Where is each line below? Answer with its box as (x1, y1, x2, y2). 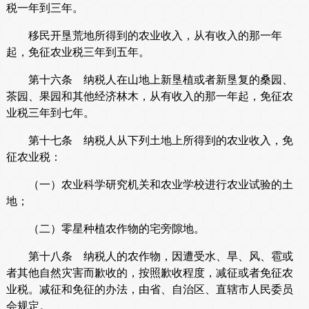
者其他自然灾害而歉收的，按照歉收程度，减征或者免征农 (6, 267, 293, 279)
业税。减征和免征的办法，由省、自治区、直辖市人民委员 (6, 283, 293, 296)
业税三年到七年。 (6, 107, 94, 119)
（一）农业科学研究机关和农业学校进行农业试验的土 (6, 179, 293, 191)
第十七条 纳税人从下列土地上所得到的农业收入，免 (6, 134, 293, 147)
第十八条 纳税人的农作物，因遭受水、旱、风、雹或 (6, 250, 293, 263)
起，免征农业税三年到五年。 (6, 46, 150, 59)
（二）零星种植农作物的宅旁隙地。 (6, 223, 205, 235)
